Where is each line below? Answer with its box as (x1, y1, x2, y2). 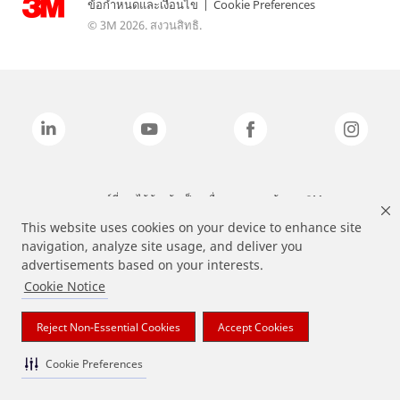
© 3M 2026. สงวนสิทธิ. (87, 16, 202, 33)
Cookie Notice (23, 278, 105, 296)
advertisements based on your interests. (21, 256, 263, 274)
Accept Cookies (218, 319, 294, 335)
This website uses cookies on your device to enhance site (21, 219, 362, 237)
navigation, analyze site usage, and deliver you (21, 237, 303, 255)
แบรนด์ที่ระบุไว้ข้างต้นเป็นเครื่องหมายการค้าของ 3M (78, 192, 322, 207)
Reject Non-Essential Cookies (37, 319, 180, 335)
